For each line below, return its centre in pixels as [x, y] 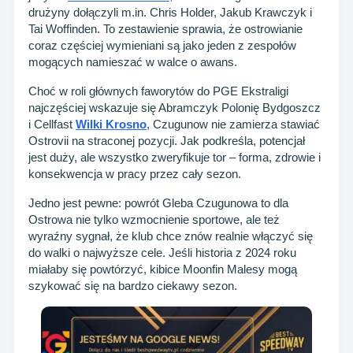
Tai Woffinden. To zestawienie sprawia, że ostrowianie [165, 29]
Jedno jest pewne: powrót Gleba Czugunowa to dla [158, 203]
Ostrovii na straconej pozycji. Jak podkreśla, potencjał [167, 141]
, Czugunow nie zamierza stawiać [233, 124]
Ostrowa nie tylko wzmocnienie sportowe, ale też [154, 220]
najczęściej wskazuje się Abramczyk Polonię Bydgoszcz [175, 108]
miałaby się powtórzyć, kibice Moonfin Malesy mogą [163, 269]
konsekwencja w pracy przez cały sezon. [135, 174]
